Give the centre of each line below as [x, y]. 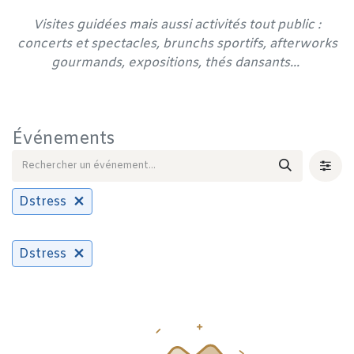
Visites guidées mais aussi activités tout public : [177, 25]
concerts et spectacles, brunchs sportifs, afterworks [177, 44]
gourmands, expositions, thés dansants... [177, 63]
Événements [63, 139]
